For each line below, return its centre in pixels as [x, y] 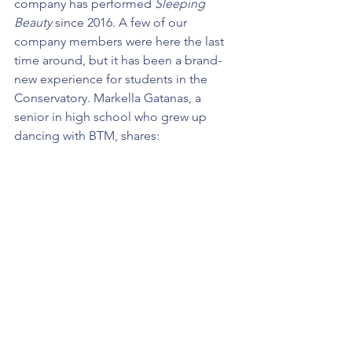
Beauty [33, 23]
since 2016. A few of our [121, 23]
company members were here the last [121, 42]
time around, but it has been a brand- [118, 60]
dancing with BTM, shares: [87, 136]
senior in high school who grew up [112, 117]
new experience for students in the [112, 79]
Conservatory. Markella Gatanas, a [109, 98]
